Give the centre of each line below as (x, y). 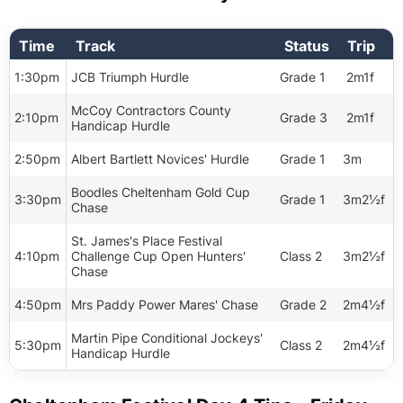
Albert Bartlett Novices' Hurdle (160, 159)
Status (307, 46)
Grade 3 (304, 117)
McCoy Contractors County (151, 110)
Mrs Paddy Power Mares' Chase (165, 304)
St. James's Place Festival (147, 241)
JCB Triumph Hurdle (132, 77)
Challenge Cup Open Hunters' (158, 256)
